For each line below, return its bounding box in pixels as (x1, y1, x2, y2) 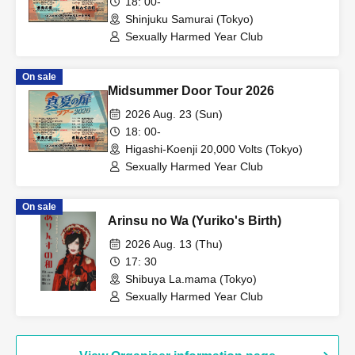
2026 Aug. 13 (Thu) (125, 237, 223, 250)
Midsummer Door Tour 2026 (108, 83, 274, 97)
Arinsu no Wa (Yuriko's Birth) (108, 213, 281, 227)
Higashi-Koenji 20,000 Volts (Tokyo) (125, 142, 303, 155)
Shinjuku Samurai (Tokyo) (125, 12, 254, 25)
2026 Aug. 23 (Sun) (125, 107, 223, 120)
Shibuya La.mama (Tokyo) (125, 272, 257, 285)
